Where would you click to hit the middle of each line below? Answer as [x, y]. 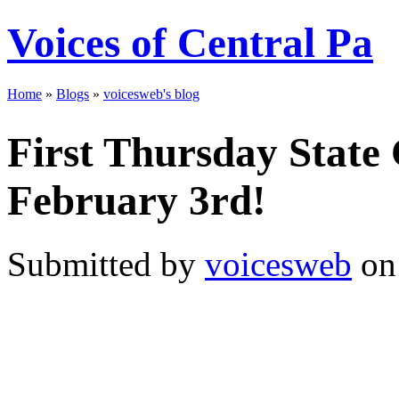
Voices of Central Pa [190, 43]
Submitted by [106, 264]
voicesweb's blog [151, 94]
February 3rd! [137, 201]
